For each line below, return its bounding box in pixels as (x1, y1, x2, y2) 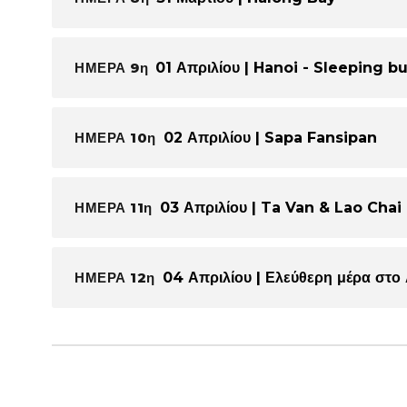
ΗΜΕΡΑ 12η (74, 268, 155, 286)
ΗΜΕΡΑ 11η (74, 198, 153, 216)
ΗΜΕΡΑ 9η (74, 58, 148, 76)
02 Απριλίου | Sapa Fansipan (163, 128, 377, 146)
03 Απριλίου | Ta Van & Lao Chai (159, 198, 402, 216)
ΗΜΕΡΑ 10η (74, 128, 156, 146)
